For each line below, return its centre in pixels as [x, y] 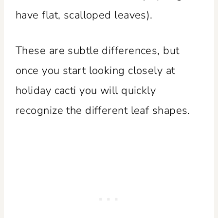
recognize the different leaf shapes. [103, 110]
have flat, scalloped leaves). [84, 15]
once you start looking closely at [95, 70]
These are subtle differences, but [98, 50]
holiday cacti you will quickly [86, 90]
